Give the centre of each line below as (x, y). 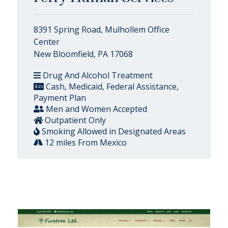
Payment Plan (60, 97)
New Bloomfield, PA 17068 (83, 54)
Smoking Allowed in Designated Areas (113, 131)
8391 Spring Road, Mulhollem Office (102, 29)
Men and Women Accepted (95, 109)
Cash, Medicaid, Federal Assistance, (111, 86)
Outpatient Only (74, 120)
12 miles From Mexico (85, 142)
